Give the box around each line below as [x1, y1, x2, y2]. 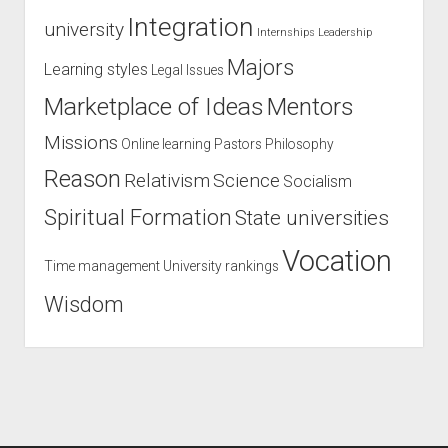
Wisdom [43, 291, 124, 317]
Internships [256, 26, 315, 39]
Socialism [282, 172, 352, 191]
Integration [126, 11, 254, 42]
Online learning [120, 136, 211, 152]
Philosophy [264, 136, 334, 152]
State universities [234, 206, 389, 230]
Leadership [317, 26, 372, 39]
